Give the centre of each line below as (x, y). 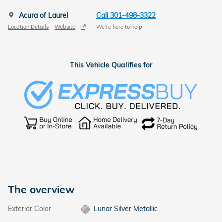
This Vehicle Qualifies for (111, 65)
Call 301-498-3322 (126, 16)
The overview (41, 190)
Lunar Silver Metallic (126, 209)
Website (65, 27)
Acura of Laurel (43, 16)
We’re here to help (119, 27)
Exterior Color (29, 209)
